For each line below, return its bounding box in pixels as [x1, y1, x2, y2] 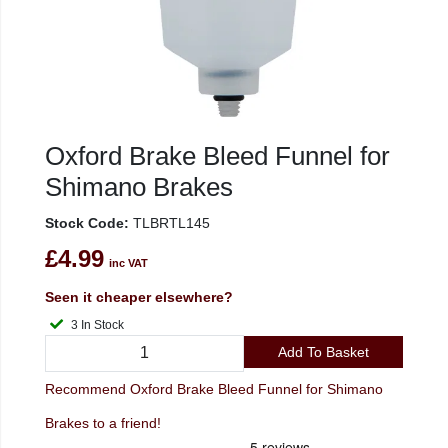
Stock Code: [45, 215, 129, 231]
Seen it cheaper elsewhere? [45, 289, 233, 305]
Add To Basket [277, 343, 369, 360]
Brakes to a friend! [93, 414, 161, 431]
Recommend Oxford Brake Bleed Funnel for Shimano [45, 380, 383, 397]
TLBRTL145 [129, 215, 210, 231]
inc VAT [109, 257, 148, 269]
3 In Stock [81, 318, 124, 332]
